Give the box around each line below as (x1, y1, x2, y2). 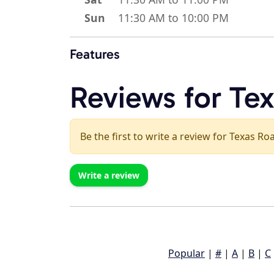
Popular (168, 246, 205, 261)
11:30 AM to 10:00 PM (118, 10, 229, 26)
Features (70, 46, 120, 63)
